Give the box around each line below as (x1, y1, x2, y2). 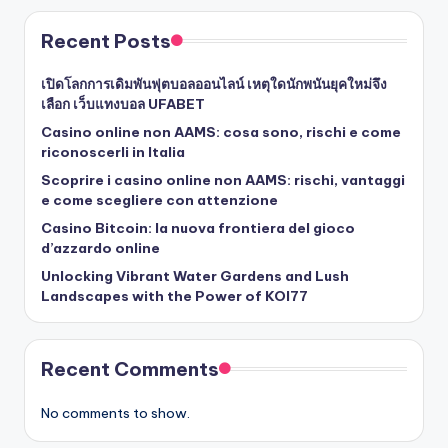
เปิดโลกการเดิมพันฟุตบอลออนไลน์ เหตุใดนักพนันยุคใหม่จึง (41, 74, 387, 93)
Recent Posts (41, 28, 171, 53)
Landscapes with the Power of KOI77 (41, 286, 308, 305)
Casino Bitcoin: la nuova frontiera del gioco (41, 218, 355, 237)
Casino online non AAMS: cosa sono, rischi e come (41, 122, 401, 141)
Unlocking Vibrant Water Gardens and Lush (41, 266, 349, 285)
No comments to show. (41, 403, 190, 422)
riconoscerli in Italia (41, 142, 185, 161)
